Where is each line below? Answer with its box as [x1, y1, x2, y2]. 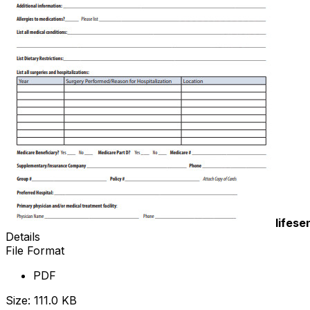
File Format [6, 244, 64, 258]
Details [6, 230, 40, 244]
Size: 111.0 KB [6, 293, 77, 308]
